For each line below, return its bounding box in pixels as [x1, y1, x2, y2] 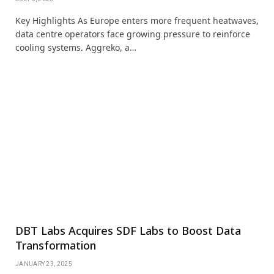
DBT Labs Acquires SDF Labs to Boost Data [15, 223, 241, 238]
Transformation [15, 237, 96, 253]
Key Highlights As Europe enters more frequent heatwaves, [15, 14, 259, 26]
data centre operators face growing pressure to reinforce [15, 28, 250, 40]
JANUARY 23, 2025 [15, 260, 72, 267]
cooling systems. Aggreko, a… [15, 41, 136, 53]
